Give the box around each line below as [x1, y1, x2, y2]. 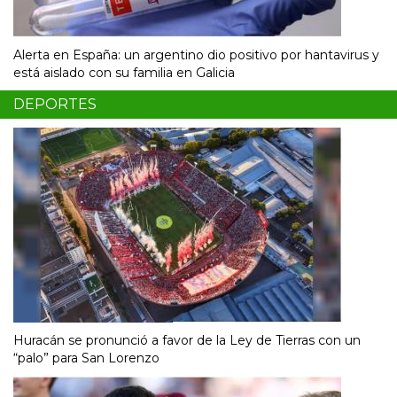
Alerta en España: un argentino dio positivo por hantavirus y [13, 47, 379, 64]
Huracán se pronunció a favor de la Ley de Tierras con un [13, 332, 361, 349]
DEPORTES [13, 96, 97, 113]
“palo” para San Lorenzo [13, 350, 160, 367]
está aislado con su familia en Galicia [13, 65, 235, 82]
